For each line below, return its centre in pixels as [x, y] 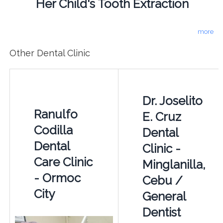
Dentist [161, 212]
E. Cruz [162, 116]
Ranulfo [56, 114]
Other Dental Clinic [50, 53]
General [164, 196]
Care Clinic [63, 162]
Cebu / [162, 180]
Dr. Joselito [172, 101]
